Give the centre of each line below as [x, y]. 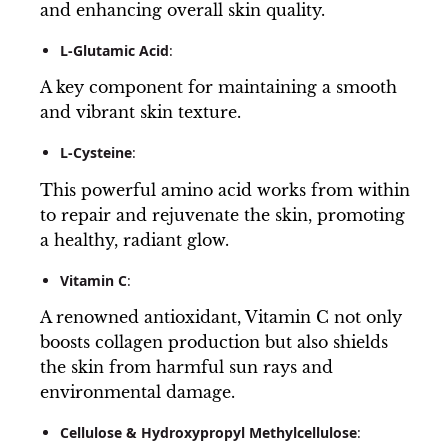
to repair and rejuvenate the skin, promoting [222, 214]
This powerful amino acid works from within [225, 189]
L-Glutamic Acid [114, 50]
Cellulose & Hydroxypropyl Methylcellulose [208, 433]
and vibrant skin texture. [140, 112]
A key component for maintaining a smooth [218, 87]
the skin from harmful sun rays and [186, 367]
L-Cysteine [96, 153]
